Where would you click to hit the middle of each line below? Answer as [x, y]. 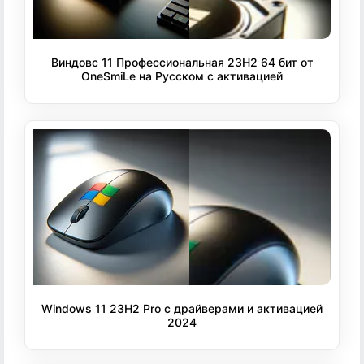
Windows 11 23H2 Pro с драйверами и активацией [182, 309]
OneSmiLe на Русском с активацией [182, 76]
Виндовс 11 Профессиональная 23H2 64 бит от [182, 63]
